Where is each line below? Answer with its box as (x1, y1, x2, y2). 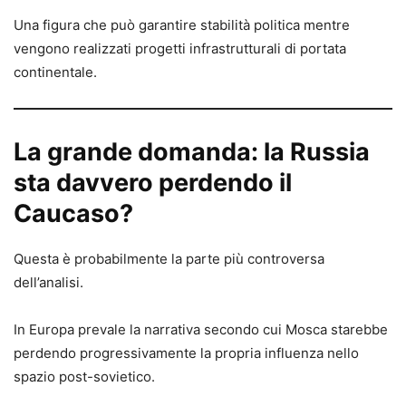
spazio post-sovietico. (14, 367, 155, 385)
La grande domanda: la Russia (14, 136, 370, 167)
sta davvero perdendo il (14, 167, 292, 198)
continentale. (14, 63, 97, 81)
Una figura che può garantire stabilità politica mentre (14, 15, 350, 34)
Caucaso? (14, 198, 133, 228)
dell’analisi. (14, 273, 83, 291)
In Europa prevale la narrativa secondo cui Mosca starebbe (14, 320, 388, 338)
